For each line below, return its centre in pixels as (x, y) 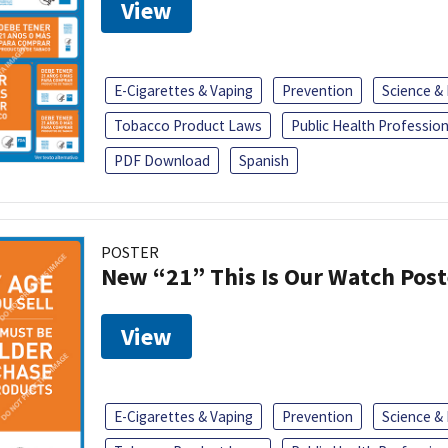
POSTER (130, 251)
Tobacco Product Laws (188, 125)
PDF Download (162, 160)
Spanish (264, 160)
